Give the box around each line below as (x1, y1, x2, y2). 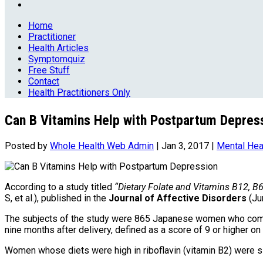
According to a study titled (5, 181, 114, 193)
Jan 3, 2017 (161, 140, 209, 151)
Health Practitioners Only (28, 87, 130, 98)
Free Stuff (28, 65, 70, 76)
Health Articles (28, 42, 89, 53)
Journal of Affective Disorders (109, 192, 247, 204)
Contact (28, 76, 59, 87)
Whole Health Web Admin (50, 140, 154, 151)
